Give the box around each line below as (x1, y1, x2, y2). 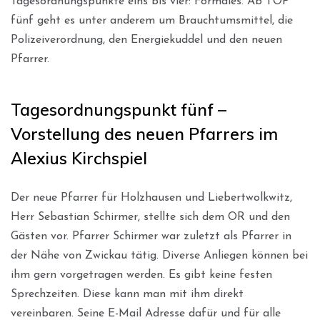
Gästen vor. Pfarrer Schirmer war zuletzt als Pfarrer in (11, 230, 291, 242)
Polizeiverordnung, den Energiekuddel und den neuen (11, 34, 282, 46)
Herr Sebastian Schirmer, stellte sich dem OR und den (11, 211, 290, 223)
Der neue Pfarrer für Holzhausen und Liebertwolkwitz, (11, 191, 292, 204)
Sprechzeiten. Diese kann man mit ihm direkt (11, 288, 244, 300)
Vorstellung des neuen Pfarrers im (11, 123, 278, 144)
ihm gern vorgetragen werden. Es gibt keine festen (11, 269, 272, 281)
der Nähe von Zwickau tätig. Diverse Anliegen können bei (11, 249, 308, 261)
